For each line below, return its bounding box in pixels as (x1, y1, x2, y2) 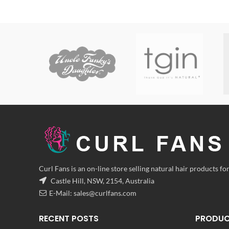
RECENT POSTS (39, 213, 99, 224)
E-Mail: (49, 189, 74, 197)
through (136, 20, 163, 29)
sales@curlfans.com (74, 189, 136, 197)
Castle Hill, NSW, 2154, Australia (49, 176, 154, 185)
